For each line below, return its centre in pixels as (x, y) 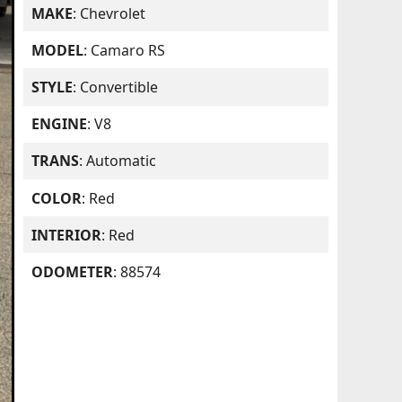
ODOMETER (73, 272)
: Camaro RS (125, 50)
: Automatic (118, 161)
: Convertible (116, 87)
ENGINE (60, 124)
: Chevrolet (109, 13)
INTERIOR (67, 235)
